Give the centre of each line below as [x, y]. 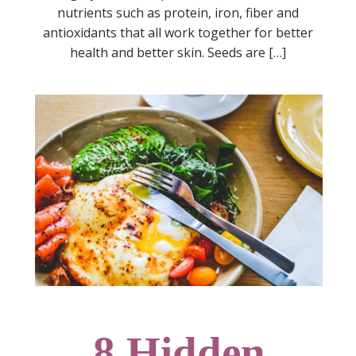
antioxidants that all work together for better [178, 33]
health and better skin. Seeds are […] [178, 53]
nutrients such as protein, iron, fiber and [178, 13]
